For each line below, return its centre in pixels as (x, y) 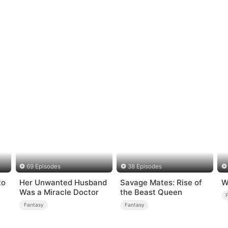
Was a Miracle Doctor (59, 192)
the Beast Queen (151, 192)
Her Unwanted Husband (63, 182)
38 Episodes (145, 167)
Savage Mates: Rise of (161, 182)
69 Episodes (44, 167)
